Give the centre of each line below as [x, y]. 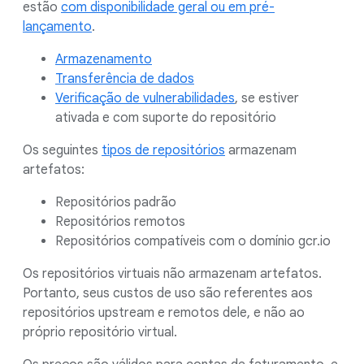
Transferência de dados [125, 79]
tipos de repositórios [163, 150]
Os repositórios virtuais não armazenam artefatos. [172, 274]
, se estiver [267, 98]
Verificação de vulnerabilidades [145, 98]
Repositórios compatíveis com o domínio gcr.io [193, 241]
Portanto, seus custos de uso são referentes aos [168, 293]
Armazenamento [104, 59]
